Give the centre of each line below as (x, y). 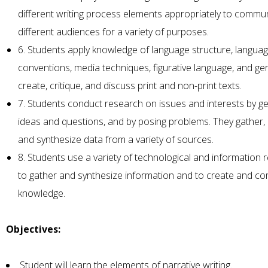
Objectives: (33, 229)
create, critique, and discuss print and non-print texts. (130, 85)
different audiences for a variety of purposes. (113, 31)
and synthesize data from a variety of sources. (116, 139)
